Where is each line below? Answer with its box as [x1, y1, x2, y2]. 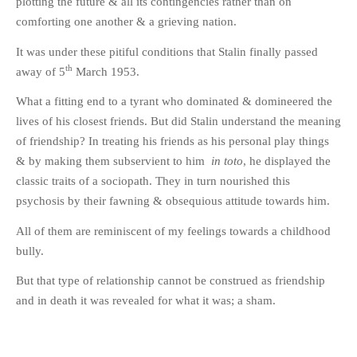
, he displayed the [243, 155, 331, 168]
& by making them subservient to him [16, 155, 208, 168]
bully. [16, 244, 44, 257]
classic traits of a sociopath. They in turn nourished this [16, 175, 290, 188]
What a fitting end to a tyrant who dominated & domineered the [16, 95, 332, 108]
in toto [208, 155, 243, 168]
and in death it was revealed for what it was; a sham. [16, 294, 276, 308]
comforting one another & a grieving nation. [16, 15, 237, 29]
